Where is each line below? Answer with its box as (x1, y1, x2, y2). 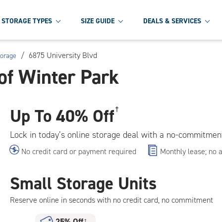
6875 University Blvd (29, 50, 97, 60)
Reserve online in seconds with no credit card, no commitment (10, 195, 213, 205)
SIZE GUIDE (81, 16, 114, 26)
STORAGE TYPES (1, 16, 52, 26)
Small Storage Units (10, 172, 157, 195)
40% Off (52, 105, 114, 127)
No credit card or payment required (21, 146, 136, 157)
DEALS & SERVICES (143, 16, 201, 26)
